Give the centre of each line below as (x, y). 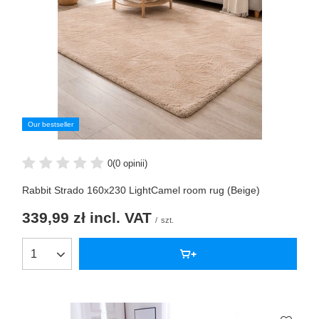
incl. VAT (119, 218)
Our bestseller (51, 125)
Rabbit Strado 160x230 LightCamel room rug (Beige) (141, 190)
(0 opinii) (130, 163)
